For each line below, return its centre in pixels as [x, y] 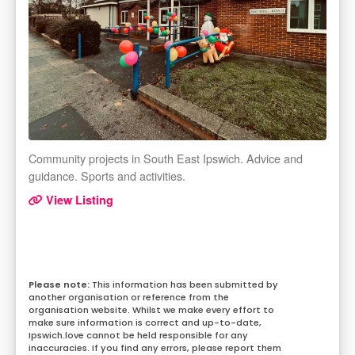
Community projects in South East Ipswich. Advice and [166, 158]
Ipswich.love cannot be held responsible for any [138, 336]
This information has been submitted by [185, 285]
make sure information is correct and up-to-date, [145, 323]
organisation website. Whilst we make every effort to [151, 310]
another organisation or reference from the [129, 298]
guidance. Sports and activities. [107, 176]
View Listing [78, 200]
